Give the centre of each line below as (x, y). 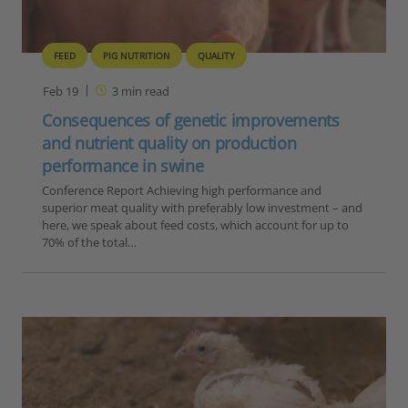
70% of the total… (90, 243)
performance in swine (123, 166)
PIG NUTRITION (137, 56)
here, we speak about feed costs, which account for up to (196, 225)
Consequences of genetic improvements (191, 121)
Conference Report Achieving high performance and (182, 191)
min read (143, 92)
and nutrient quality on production (169, 143)
